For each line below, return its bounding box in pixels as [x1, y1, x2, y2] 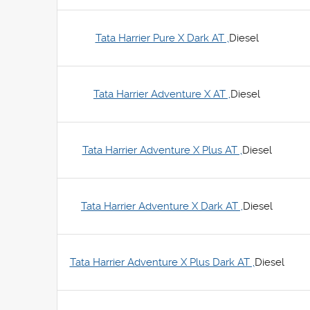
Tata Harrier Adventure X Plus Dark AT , [69, 256, 255, 268]
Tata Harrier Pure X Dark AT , [95, 32, 229, 44]
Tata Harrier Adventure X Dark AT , [81, 200, 243, 212]
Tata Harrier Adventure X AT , [93, 88, 230, 100]
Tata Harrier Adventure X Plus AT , [82, 144, 242, 156]
